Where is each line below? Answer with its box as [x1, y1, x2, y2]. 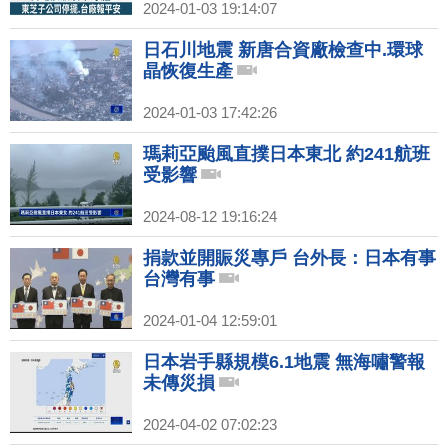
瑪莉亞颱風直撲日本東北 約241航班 [143, 144, 430, 165]
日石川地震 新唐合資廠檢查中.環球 [143, 40, 423, 61]
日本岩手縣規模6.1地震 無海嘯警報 [143, 352, 425, 373]
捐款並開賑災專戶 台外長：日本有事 [143, 248, 436, 269]
